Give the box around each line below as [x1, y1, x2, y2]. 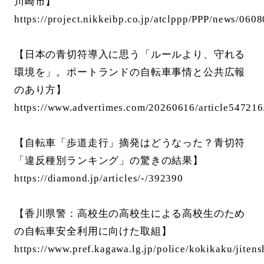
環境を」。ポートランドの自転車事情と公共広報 [14, 67, 246, 78]
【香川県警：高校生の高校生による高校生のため [14, 208, 246, 220]
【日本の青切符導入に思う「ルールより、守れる [14, 49, 246, 61]
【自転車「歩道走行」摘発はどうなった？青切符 [14, 137, 246, 149]
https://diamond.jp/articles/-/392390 [14, 173, 183, 184]
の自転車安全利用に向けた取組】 [14, 226, 172, 237]
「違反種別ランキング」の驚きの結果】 [14, 155, 203, 167]
